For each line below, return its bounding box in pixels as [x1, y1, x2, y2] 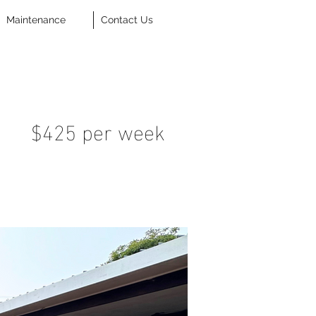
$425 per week [31, 111, 165, 150]
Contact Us [101, 14, 153, 25]
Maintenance [6, 14, 66, 25]
